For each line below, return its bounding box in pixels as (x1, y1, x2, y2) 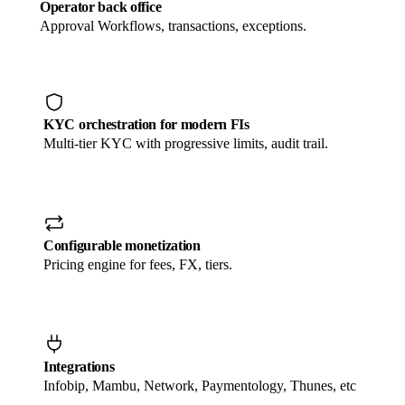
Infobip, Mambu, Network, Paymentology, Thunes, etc (43, 377, 356, 393)
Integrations (43, 358, 115, 374)
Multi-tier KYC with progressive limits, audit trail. (43, 135, 328, 151)
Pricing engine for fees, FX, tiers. (43, 256, 232, 272)
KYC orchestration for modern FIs (43, 116, 250, 132)
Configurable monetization (43, 237, 201, 253)
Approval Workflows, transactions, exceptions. (40, 17, 306, 33)
